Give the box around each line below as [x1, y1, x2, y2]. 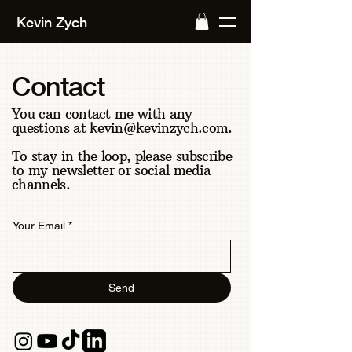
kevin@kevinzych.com [90, 119, 229, 137]
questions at [12, 119, 90, 137]
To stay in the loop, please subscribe [12, 147, 232, 165]
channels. [12, 175, 70, 193]
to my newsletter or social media [12, 161, 211, 179]
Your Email [13, 218, 65, 232]
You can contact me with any [12, 104, 192, 123]
